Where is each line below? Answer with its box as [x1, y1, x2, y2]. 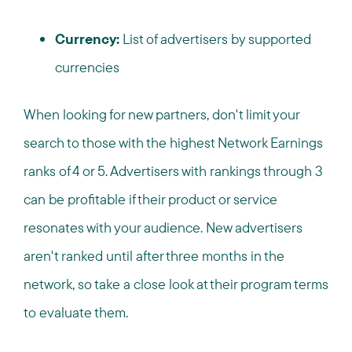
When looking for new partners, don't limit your [24, 105, 299, 123]
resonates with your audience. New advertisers [24, 218, 302, 236]
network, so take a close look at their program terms [24, 275, 328, 293]
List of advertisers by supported [119, 30, 311, 48]
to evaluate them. [24, 303, 128, 321]
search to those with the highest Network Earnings [24, 134, 323, 152]
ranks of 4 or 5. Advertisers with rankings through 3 [24, 162, 323, 180]
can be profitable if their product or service [24, 190, 277, 208]
